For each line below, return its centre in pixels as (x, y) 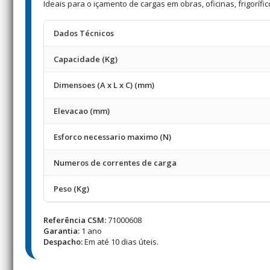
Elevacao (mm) (82, 111)
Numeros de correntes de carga (115, 163)
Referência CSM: (75, 220)
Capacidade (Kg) (86, 59)
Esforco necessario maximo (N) (112, 137)
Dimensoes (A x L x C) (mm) (104, 85)
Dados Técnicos (84, 33)
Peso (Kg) (71, 189)
